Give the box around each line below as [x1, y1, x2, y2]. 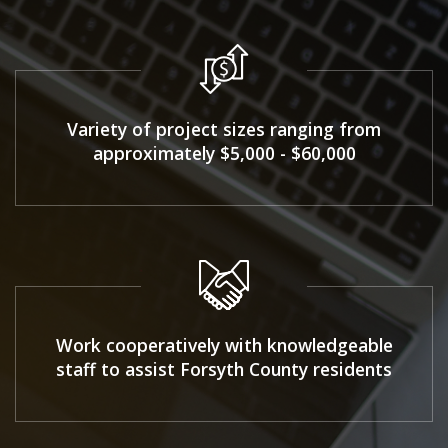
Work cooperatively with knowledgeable [55, 332, 393, 357]
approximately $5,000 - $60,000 [92, 140, 356, 165]
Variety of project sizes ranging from [67, 116, 381, 141]
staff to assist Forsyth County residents [56, 356, 392, 381]
